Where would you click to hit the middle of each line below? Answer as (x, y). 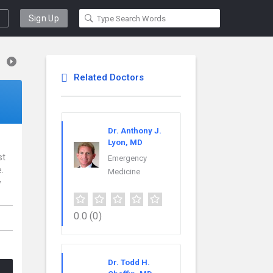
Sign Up (44, 18)
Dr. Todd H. (129, 262)
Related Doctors (109, 77)
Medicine (124, 172)
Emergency (127, 158)
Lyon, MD (125, 142)
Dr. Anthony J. (135, 131)
